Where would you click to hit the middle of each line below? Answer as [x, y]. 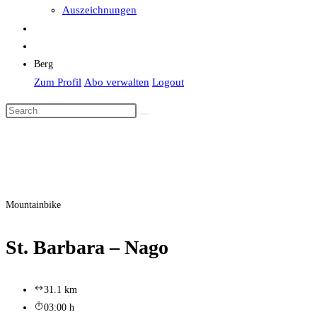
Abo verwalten [117, 82]
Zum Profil [58, 82]
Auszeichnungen [99, 10]
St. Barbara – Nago [87, 247]
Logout [168, 82]
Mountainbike [33, 205]
